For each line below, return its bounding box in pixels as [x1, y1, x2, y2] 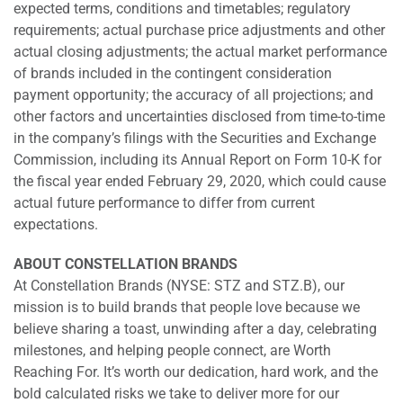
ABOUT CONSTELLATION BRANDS [13, 255, 237, 273]
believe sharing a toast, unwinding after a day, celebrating [13, 320, 377, 337]
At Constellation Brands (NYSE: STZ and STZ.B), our [13, 277, 345, 294]
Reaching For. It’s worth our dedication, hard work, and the [13, 363, 378, 381]
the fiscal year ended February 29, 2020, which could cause [13, 173, 386, 190]
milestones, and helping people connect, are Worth [13, 342, 331, 359]
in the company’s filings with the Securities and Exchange [13, 130, 376, 147]
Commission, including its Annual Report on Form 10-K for [13, 151, 381, 168]
